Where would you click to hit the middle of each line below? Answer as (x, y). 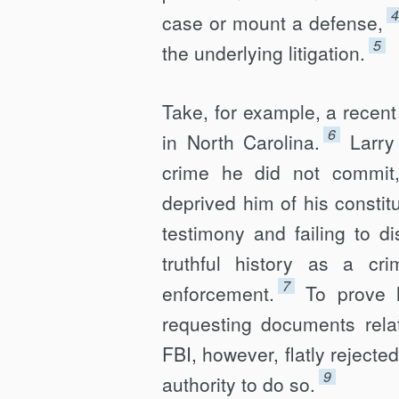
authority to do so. (239, 384)
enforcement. (218, 293)
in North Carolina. (241, 142)
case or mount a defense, (273, 22)
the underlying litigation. (264, 53)
